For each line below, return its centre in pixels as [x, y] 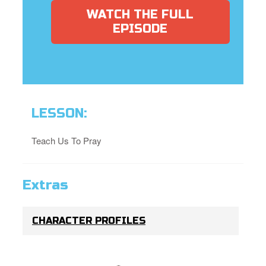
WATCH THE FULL [140, 15]
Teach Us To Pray [66, 141]
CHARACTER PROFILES [88, 221]
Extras [45, 185]
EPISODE [140, 29]
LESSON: [59, 114]
